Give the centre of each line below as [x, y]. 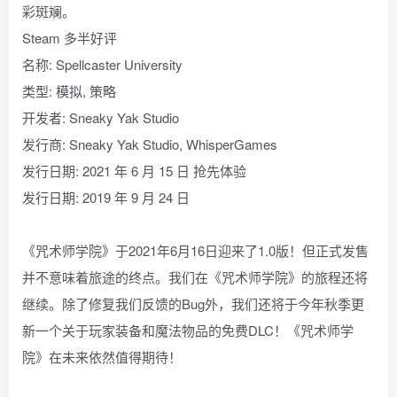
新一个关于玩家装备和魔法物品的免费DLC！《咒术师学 [188, 330]
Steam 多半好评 [70, 37]
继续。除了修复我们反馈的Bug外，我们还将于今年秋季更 [193, 303]
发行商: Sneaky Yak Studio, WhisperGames [150, 144]
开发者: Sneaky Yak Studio [101, 117]
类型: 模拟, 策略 [69, 90]
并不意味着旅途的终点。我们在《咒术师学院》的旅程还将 [195, 276]
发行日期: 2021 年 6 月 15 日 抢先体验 [134, 170]
